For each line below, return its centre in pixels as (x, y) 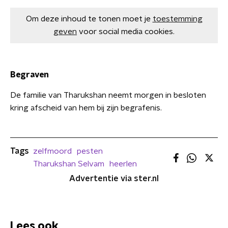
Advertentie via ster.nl (114, 179)
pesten (90, 151)
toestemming (177, 19)
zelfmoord (52, 151)
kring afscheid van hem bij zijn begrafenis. (86, 108)
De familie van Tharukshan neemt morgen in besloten (108, 95)
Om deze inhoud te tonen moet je (88, 19)
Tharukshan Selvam (69, 164)
